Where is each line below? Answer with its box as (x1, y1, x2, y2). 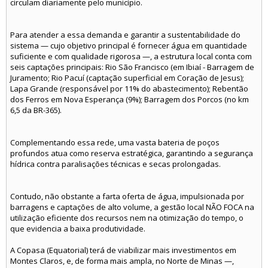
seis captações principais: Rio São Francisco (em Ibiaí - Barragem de (10, 62, 254, 72)
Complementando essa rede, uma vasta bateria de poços (10, 137, 220, 148)
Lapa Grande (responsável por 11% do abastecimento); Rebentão (10, 83, 248, 94)
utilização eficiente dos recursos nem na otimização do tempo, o (10, 212, 243, 223)
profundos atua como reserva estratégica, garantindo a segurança (10, 148, 253, 159)
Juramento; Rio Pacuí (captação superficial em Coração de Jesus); (10, 72, 244, 83)
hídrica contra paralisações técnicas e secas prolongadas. (10, 159, 221, 169)
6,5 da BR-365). (10, 105, 62, 115)
